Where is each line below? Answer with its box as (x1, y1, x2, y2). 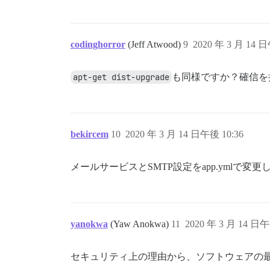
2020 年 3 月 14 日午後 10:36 (125, 128, 243, 139)
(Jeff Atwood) (128, 39, 183, 49)
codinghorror (71, 39, 125, 49)
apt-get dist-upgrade (73, 71, 169, 83)
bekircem (71, 128, 108, 139)
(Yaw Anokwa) (110, 218, 171, 229)
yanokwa (71, 218, 108, 229)
